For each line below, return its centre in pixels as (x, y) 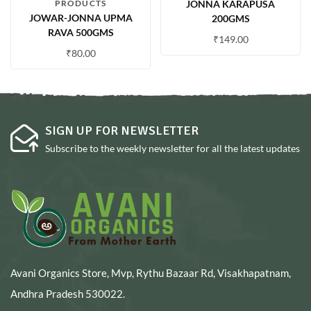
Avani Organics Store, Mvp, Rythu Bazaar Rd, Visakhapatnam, (151, 272)
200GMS (230, 19)
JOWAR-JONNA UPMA (81, 18)
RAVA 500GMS (81, 33)
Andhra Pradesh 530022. (68, 293)
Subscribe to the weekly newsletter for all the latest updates (173, 149)
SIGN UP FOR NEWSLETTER (122, 131)
